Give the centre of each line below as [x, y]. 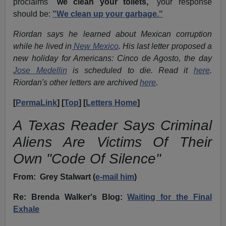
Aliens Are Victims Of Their [112, 142]
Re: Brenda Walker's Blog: [70, 197]
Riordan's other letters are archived [77, 83]
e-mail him [115, 177]
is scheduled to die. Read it [130, 71]
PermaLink [37, 103]
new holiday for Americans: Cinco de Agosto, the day [112, 59]
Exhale [26, 209]
